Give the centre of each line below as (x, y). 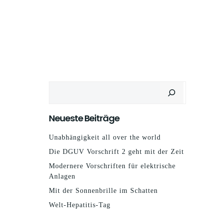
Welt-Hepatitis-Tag (80, 205)
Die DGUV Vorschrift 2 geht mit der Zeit (116, 152)
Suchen (62, 87)
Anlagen (62, 176)
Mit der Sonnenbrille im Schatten (103, 191)
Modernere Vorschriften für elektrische (112, 166)
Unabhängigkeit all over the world (105, 137)
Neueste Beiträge (84, 118)
